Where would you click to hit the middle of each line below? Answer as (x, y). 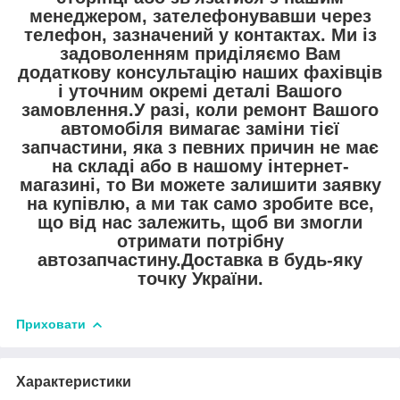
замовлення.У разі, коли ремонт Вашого (200, 110)
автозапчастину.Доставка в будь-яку (200, 260)
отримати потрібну (200, 242)
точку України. (200, 279)
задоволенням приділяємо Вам (200, 54)
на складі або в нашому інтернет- (200, 167)
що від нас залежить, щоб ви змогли (200, 223)
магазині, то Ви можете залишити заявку (200, 185)
